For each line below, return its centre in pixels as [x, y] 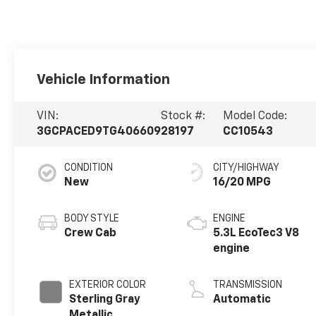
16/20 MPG [242, 182]
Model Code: [255, 116]
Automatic [242, 299]
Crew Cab [91, 233]
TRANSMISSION [248, 285]
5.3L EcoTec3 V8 [256, 233]
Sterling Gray [105, 299]
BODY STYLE [92, 218]
